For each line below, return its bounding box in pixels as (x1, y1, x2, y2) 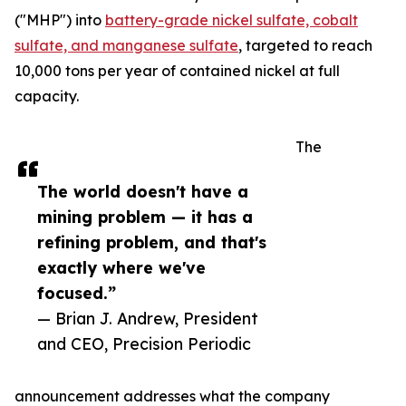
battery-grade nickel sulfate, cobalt (105, 10, 358, 29)
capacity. (14, 86, 79, 105)
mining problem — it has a (37, 206, 253, 227)
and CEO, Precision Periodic (37, 333, 251, 353)
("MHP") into (14, 10, 105, 29)
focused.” (37, 282, 116, 303)
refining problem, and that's (37, 231, 266, 252)
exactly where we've (37, 256, 206, 277)
